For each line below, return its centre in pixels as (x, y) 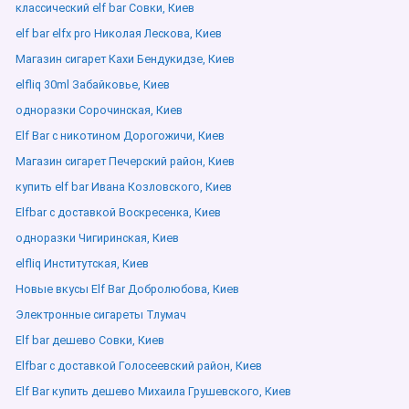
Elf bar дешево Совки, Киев (90, 340)
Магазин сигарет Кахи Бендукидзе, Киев (125, 59)
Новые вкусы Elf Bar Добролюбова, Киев (127, 289)
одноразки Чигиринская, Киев (97, 238)
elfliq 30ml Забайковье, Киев (93, 84)
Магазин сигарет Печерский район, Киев (125, 161)
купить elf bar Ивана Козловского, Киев (124, 187)
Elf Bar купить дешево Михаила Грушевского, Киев (153, 391)
